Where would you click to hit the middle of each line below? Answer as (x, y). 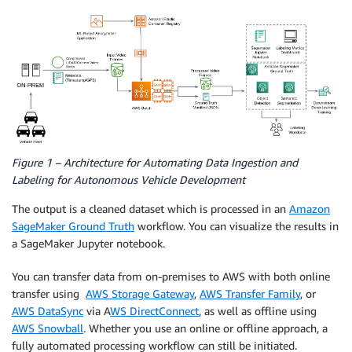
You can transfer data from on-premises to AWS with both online (171, 277)
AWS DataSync (48, 311)
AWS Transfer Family (250, 294)
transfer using (49, 294)
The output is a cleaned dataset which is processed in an (150, 209)
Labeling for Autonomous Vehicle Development (128, 180)
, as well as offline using (258, 311)
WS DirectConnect (154, 311)
